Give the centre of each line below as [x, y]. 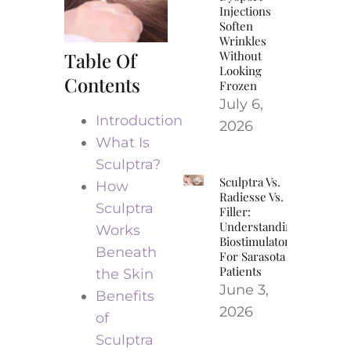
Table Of [100, 60]
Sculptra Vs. [250, 181]
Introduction [139, 120]
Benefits [125, 296]
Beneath [126, 252]
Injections [246, 11]
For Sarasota [253, 256]
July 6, [242, 104]
